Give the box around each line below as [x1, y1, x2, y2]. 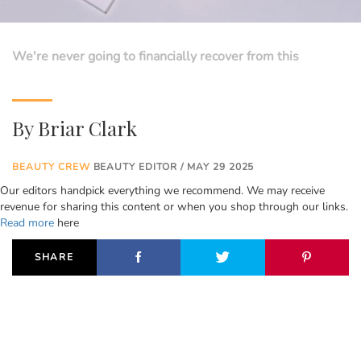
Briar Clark [38, 115, 137, 142]
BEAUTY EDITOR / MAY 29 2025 [89, 160, 255, 174]
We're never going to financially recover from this [12, 48, 299, 66]
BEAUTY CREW [12, 160, 90, 174]
